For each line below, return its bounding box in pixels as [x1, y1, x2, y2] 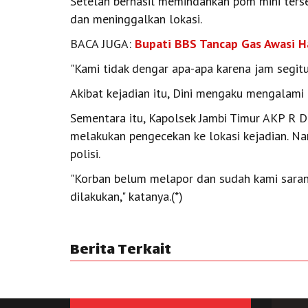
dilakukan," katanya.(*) [70, 188, 183, 205]
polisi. [70, 146, 100, 162]
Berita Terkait [70, 238, 171, 264]
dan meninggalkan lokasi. [70, 11, 202, 27]
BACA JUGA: [70, 36, 135, 52]
